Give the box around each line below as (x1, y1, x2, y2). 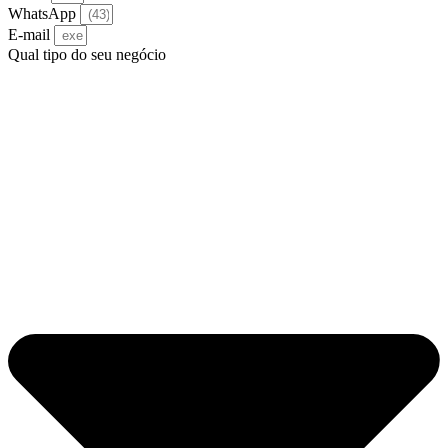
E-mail (8, 26, 54, 44)
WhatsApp (8, 5, 80, 23)
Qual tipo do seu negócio (8, 46, 166, 64)
